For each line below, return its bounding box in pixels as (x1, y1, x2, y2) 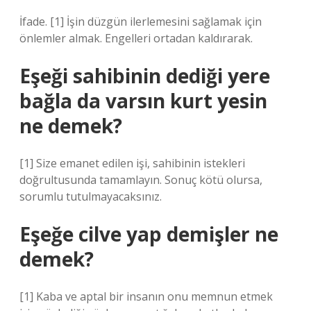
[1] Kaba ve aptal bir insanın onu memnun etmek (19, 289, 273, 304)
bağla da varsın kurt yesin (19, 87, 267, 114)
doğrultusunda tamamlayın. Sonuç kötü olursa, (19, 172, 262, 187)
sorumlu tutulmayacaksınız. (19, 189, 162, 204)
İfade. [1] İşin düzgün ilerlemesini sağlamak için (19, 14, 262, 29)
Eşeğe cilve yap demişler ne (19, 221, 278, 247)
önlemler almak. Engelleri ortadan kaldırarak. (19, 31, 253, 46)
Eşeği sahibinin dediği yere (19, 62, 270, 89)
